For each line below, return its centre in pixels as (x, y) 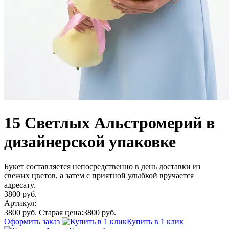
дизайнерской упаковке (90, 141)
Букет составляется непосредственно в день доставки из (102, 167)
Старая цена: (61, 213)
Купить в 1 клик (155, 222)
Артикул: (20, 203)
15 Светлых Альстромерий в (109, 122)
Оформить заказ (32, 222)
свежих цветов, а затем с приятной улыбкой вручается (99, 176)
